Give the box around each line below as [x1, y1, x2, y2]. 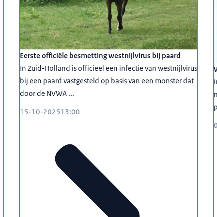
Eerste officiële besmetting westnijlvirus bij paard [20, 50, 181, 60]
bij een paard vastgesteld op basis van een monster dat [20, 76, 194, 85]
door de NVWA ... [20, 88, 74, 98]
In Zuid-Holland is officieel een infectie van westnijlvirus [20, 63, 197, 73]
